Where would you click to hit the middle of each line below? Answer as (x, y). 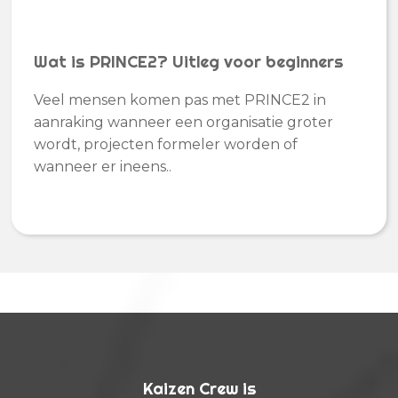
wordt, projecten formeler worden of (166, 144)
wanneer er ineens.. (103, 166)
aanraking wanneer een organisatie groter (184, 122)
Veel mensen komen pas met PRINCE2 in (180, 99)
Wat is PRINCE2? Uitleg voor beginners (189, 62)
